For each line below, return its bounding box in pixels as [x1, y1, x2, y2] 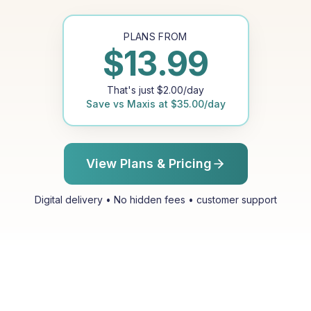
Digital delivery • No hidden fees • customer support [34, 194, 277, 205]
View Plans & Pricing [85, 156, 212, 171]
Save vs [85, 98, 127, 110]
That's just [107, 84, 157, 96]
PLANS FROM [124, 31, 187, 42]
